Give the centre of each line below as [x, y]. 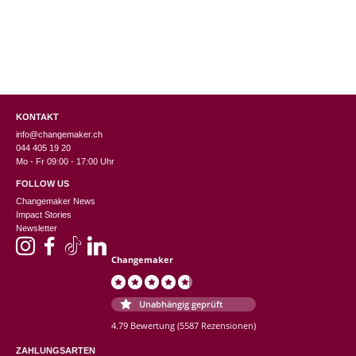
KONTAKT [37, 117]
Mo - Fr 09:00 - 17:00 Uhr [65, 162]
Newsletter [37, 228]
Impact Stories [44, 215]
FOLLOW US [43, 184]
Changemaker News [56, 201]
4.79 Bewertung [143, 326]
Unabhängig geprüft [181, 304]
